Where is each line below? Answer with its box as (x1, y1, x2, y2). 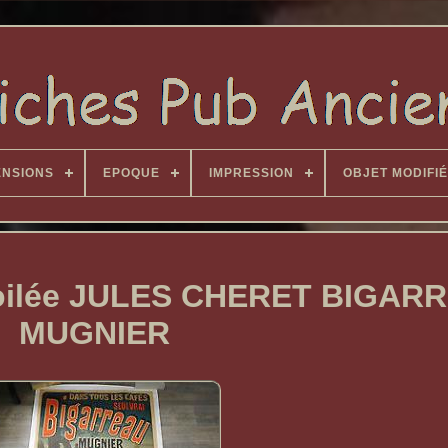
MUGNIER (18, 315, 170, 352)
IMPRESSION (208, 166, 294, 180)
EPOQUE (102, 166, 160, 180)
